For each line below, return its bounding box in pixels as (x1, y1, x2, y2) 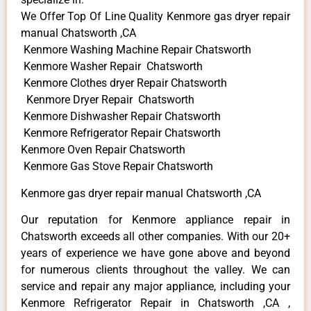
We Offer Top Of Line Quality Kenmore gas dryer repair (21, 10, 290, 24)
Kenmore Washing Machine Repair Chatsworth (21, 43, 251, 57)
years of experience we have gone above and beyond (21, 246, 290, 260)
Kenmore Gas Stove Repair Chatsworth (21, 160, 213, 174)
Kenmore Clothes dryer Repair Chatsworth (21, 76, 227, 90)
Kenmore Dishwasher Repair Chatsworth (21, 110, 221, 124)
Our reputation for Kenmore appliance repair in (21, 213, 290, 227)
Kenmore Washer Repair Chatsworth (21, 60, 203, 74)
